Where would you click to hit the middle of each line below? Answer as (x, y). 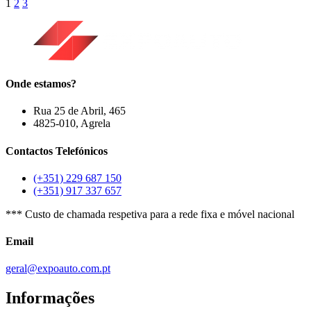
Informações (50, 298)
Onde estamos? (41, 84)
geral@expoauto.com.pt (58, 269)
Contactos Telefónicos (57, 151)
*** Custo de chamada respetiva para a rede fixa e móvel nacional (150, 214)
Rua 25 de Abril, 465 (79, 111)
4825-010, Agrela (72, 124)
